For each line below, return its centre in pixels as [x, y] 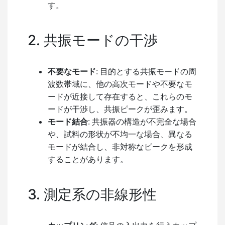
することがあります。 [88, 159]
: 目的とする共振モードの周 [146, 71]
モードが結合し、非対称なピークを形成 [120, 147]
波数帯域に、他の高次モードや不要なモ [120, 84]
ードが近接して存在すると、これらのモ [120, 96]
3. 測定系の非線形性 [92, 194]
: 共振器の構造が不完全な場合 [142, 122]
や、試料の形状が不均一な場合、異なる [120, 134]
